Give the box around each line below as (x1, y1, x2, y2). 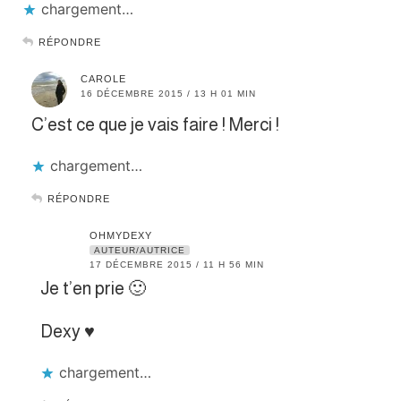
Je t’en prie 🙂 (40, 277, 146, 298)
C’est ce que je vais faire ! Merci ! (31, 114, 279, 134)
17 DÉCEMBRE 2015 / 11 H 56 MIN (90, 259, 264, 269)
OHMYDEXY (90, 229, 152, 241)
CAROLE (81, 73, 126, 84)
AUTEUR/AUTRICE (94, 244, 185, 255)
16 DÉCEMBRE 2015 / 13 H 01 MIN (81, 88, 256, 98)
